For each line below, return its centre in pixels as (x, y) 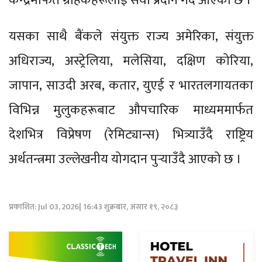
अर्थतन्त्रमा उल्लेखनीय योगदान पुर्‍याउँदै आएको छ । (125, 160)
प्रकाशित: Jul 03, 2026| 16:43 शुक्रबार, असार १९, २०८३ (94, 207)
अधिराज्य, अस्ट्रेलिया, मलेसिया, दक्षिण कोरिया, (131, 61)
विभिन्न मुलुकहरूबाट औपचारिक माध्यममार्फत (131, 111)
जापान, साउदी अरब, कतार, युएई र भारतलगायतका (131, 86)
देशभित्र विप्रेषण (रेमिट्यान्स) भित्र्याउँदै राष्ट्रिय (131, 135)
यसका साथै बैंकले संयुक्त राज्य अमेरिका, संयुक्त (131, 37)
